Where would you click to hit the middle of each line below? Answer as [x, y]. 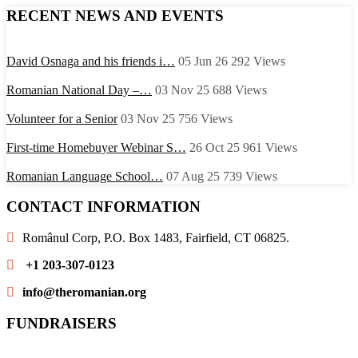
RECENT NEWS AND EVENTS [115, 16]
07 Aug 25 [193, 176]
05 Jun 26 [203, 61]
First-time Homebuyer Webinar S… [96, 147]
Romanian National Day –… [79, 89]
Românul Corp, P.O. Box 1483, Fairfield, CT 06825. [156, 238]
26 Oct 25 [215, 147]
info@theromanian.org [84, 292]
